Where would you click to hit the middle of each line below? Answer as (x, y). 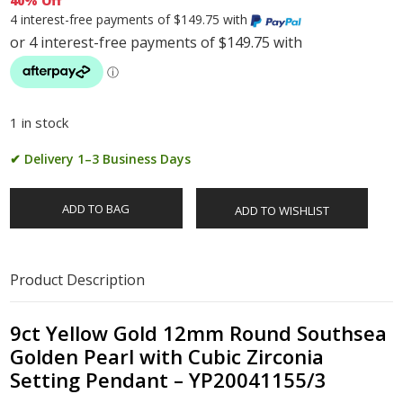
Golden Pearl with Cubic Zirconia (167, 357)
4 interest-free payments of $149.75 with (129, 20)
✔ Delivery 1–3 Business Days (101, 159)
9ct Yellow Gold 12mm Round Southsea (199, 333)
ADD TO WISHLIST (282, 211)
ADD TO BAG (96, 209)
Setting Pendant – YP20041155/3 (169, 380)
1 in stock (40, 123)
